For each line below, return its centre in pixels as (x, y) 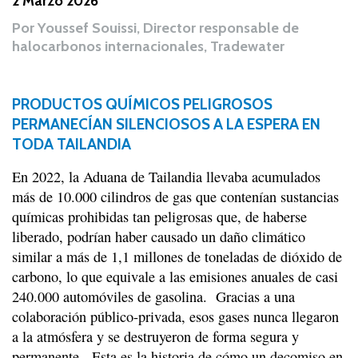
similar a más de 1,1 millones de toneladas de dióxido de (177, 257)
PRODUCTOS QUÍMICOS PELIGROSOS (142, 104)
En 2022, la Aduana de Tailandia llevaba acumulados (166, 177)
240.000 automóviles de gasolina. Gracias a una (153, 297)
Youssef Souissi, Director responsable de (168, 28)
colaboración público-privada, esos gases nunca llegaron (175, 317)
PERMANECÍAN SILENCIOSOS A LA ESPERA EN (166, 124)
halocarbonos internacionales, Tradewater (148, 47)
